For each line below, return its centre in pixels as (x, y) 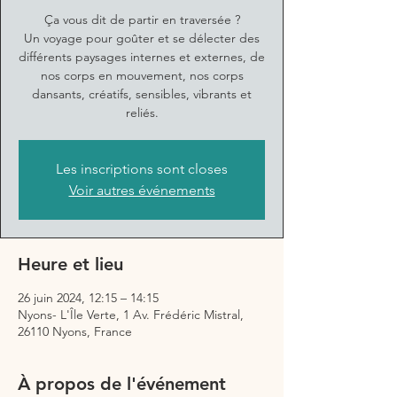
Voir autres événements (142, 190)
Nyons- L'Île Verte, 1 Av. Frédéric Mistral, (131, 315)
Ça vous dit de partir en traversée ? (142, 19)
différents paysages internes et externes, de (142, 57)
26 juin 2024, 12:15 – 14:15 (88, 298)
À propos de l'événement (122, 384)
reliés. (142, 113)
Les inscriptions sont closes (142, 169)
